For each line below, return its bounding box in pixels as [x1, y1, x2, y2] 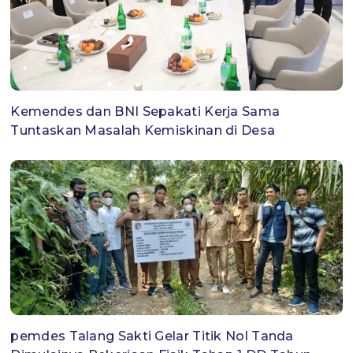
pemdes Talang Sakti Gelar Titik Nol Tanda [10, 329, 294, 344]
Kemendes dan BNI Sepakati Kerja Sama [10, 104, 281, 120]
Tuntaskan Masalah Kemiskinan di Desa [10, 123, 276, 139]
